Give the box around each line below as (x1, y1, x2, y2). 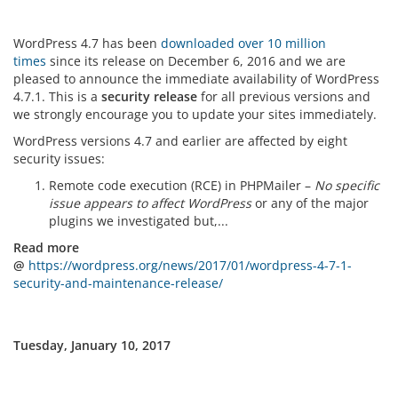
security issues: (13, 150, 105, 167)
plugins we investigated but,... (49, 212, 228, 229)
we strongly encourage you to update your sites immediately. (13, 106, 377, 123)
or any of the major (251, 195, 369, 211)
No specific (314, 177, 379, 194)
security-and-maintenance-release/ (13, 275, 223, 291)
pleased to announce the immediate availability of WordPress (13, 70, 379, 87)
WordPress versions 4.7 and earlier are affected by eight (13, 132, 347, 149)
